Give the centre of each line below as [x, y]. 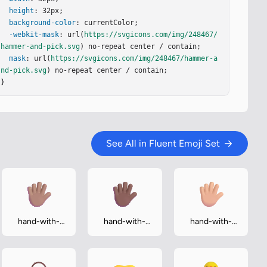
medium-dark [125, 257]
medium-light [211, 257]
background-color [43, 23]
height [22, 11]
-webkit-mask [34, 35]
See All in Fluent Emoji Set [163, 143]
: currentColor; [107, 23]
